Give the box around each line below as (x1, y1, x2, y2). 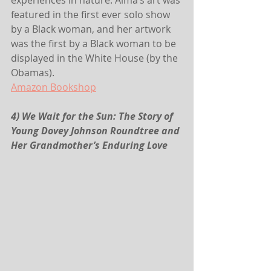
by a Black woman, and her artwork (11, 22, 173, 36)
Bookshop (48, 80, 96, 94)
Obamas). (11, 66, 54, 80)
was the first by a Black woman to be (11, 37, 178, 51)
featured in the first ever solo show (11, 8, 172, 22)
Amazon (11, 80, 48, 94)
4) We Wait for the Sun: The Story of (11, 109, 175, 123)
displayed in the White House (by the (11, 51, 180, 65)
